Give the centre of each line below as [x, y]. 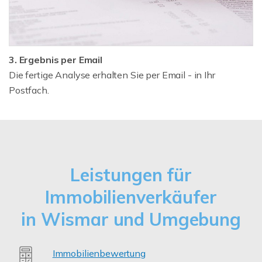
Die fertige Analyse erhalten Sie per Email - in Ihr [112, 75]
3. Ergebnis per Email [56, 59]
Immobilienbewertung [99, 253]
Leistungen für [131, 175]
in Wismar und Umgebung [131, 219]
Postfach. [29, 90]
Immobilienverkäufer [131, 197]
